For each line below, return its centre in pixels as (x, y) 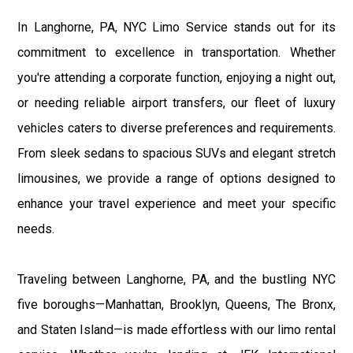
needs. (36, 229)
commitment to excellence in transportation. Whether (176, 52)
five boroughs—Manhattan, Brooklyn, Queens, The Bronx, (176, 304)
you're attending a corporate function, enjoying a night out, (176, 77)
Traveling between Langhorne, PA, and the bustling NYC (176, 279)
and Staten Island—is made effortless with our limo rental (176, 329)
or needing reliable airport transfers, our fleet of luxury (176, 102)
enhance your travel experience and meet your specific (176, 203)
